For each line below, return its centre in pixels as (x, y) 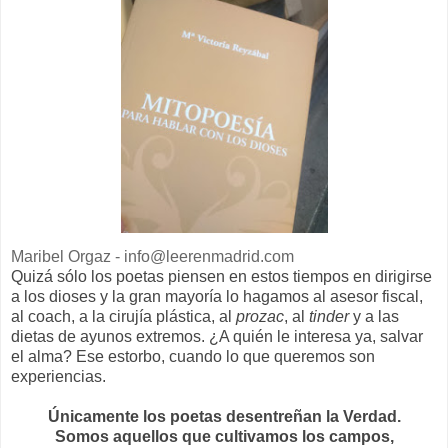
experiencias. (58, 377)
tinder (329, 317)
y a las (374, 317)
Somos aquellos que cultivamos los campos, (224, 437)
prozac (260, 317)
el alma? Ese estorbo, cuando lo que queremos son (193, 357)
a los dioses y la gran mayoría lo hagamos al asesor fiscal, (217, 297)
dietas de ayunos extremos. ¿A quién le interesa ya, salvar (217, 337)
